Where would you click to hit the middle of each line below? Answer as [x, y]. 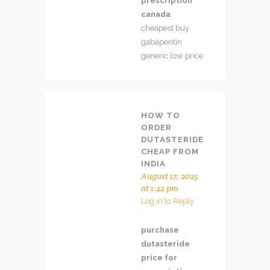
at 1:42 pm [160, 188]
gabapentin [162, 42]
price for [159, 257]
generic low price [172, 55]
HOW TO [161, 115]
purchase [160, 230]
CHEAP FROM [170, 151]
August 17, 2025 [170, 176]
